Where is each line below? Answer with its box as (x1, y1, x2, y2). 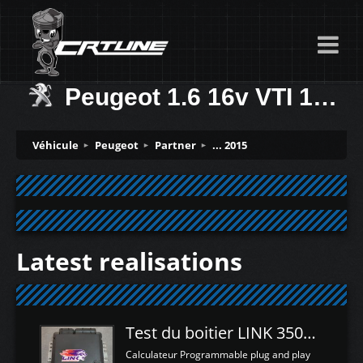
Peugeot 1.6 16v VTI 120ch (65, 83, 313, 110)
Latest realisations (16, 245, 242, 278)
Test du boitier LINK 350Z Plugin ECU (302, 322, 316, 344)
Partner (155, 138, 196, 152)
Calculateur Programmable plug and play (125, 348, 310, 361)
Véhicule (32, 138, 79, 152)
